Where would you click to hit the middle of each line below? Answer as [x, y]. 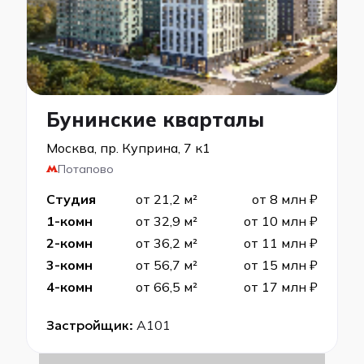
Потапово [86, 169]
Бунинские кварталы [155, 119]
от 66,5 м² [166, 287]
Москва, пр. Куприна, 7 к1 [128, 148]
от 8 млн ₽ [285, 199]
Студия [71, 199]
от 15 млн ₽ [281, 265]
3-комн [69, 265]
